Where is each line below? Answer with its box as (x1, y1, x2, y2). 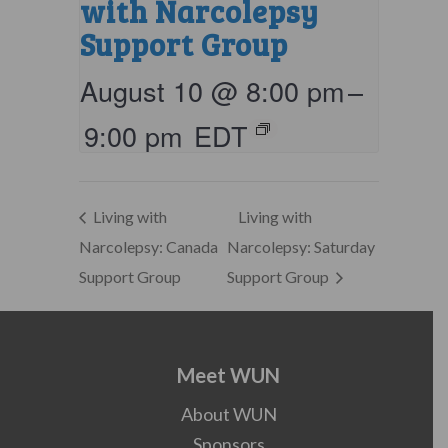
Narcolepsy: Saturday (226, 237, 375, 257)
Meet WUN (177, 363, 280, 388)
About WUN (180, 403, 277, 426)
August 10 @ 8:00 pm (79, 70, 344, 110)
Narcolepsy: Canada (78, 237, 218, 257)
